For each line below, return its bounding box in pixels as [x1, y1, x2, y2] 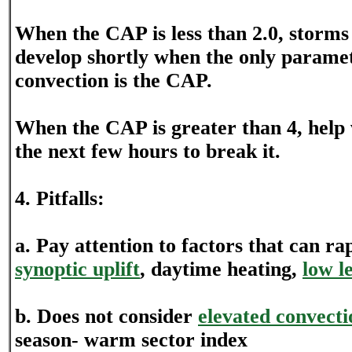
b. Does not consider [15, 305, 198, 328]
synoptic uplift [15, 258, 140, 280]
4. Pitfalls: [15, 187, 104, 210]
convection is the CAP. [15, 69, 212, 92]
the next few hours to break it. [15, 140, 280, 163]
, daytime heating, [140, 258, 302, 280]
